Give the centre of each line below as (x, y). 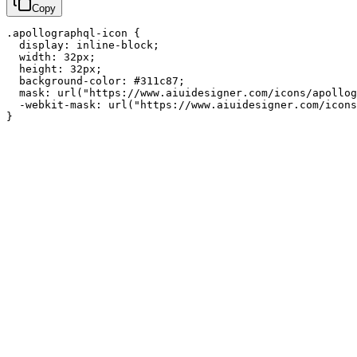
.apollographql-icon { (73, 33)
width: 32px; (51, 57)
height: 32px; (54, 69)
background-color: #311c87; (96, 80)
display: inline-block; (83, 45)
